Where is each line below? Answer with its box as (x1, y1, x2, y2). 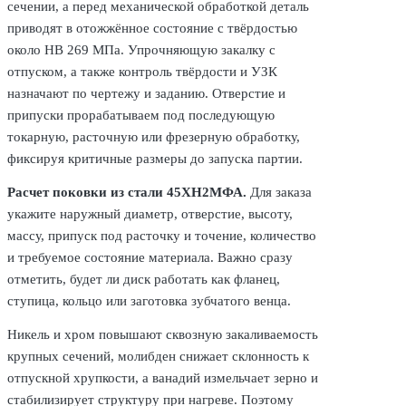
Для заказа (246, 184, 312, 199)
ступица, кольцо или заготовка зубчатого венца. (7, 293, 291, 308)
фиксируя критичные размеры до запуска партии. (7, 150, 303, 166)
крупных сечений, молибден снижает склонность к (7, 348, 309, 363)
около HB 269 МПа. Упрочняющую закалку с (7, 42, 275, 57)
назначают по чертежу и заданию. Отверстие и (7, 85, 285, 101)
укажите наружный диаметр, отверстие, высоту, (7, 206, 293, 221)
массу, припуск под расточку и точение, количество (7, 227, 316, 243)
